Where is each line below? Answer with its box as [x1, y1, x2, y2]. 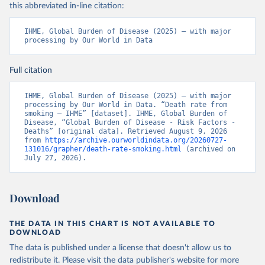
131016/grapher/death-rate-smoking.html [24, 145, 182, 154]
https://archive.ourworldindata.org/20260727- [45, 136, 227, 145]
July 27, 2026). [24, 154, 86, 163]
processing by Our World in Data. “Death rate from [24, 101, 227, 109]
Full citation [9, 66, 52, 75]
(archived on [182, 145, 235, 154]
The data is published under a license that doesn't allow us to [9, 244, 231, 253]
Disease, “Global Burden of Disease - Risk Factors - [24, 118, 235, 127]
